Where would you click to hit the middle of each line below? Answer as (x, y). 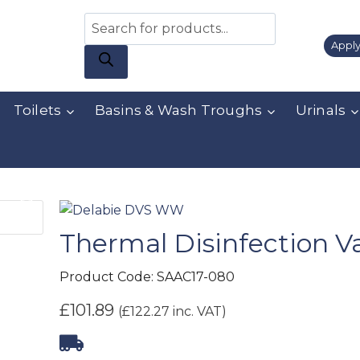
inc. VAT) (198, 312)
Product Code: (108, 277)
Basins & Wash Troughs (178, 110)
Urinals (321, 110)
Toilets (37, 110)
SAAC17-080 (196, 277)
